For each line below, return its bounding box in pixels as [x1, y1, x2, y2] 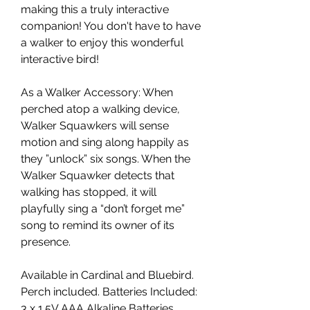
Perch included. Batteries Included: [21, 285, 197, 299]
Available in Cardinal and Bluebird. [21, 268, 194, 282]
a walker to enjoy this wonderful [21, 36, 183, 50]
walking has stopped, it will [21, 185, 156, 199]
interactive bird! [21, 53, 99, 66]
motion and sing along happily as [21, 136, 189, 149]
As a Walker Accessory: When [21, 86, 173, 100]
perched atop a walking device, [21, 102, 180, 116]
